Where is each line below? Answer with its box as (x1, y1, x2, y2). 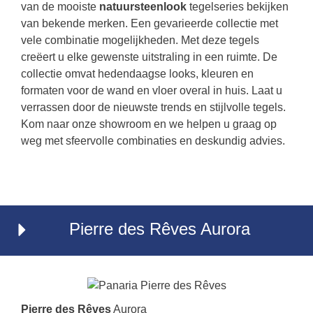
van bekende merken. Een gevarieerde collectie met (21, 17, 278, 29)
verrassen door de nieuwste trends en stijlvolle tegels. (21, 101, 286, 113)
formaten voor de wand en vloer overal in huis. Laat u (21, 85, 282, 96)
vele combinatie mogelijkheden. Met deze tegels (21, 34, 259, 46)
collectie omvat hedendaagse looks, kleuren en (21, 68, 254, 80)
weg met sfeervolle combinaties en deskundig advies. (21, 135, 285, 147)
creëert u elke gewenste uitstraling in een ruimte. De (21, 51, 277, 63)
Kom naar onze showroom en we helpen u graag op (21, 118, 277, 130)
